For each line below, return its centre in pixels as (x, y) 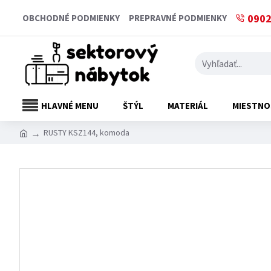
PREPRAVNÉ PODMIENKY (178, 18)
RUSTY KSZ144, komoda (87, 132)
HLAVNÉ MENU (70, 106)
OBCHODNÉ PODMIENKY (71, 18)
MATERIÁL (188, 106)
